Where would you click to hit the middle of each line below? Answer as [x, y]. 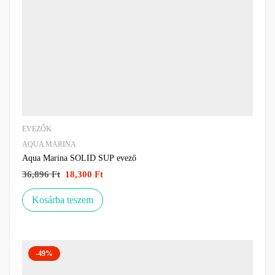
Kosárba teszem [63, 200]
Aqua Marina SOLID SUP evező [79, 158]
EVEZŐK [37, 129]
